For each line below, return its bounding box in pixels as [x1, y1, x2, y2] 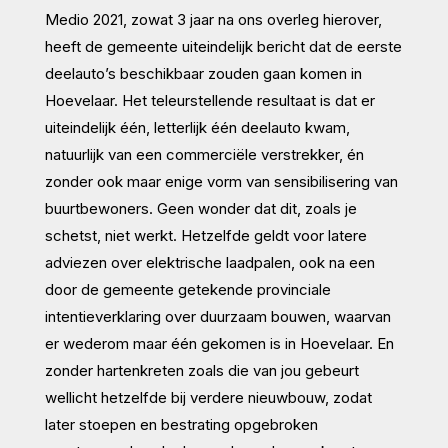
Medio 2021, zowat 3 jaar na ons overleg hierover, [44, 9, 382, 29]
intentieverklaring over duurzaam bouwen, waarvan [44, 306, 391, 326]
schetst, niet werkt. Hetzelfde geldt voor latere [44, 225, 367, 245]
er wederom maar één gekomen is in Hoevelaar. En [44, 333, 394, 353]
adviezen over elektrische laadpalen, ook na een [44, 252, 375, 272]
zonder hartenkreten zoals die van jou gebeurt [44, 360, 359, 380]
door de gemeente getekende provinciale [44, 279, 331, 299]
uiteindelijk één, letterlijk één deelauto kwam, [44, 117, 350, 137]
